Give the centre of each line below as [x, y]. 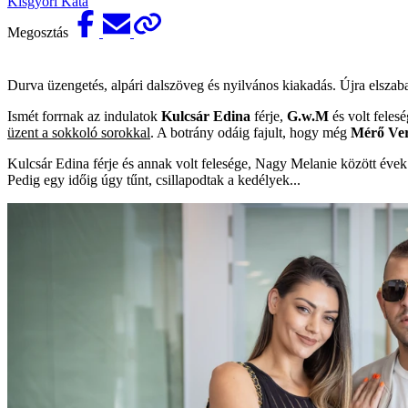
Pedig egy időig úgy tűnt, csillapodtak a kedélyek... [154, 179]
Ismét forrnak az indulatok [84, 116]
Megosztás [40, 32]
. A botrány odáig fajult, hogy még [250, 132]
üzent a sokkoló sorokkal [79, 132]
